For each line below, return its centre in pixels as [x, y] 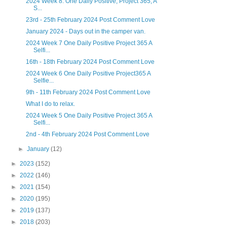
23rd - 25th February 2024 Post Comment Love [90, 20]
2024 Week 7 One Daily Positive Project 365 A [89, 43]
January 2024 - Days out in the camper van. [85, 31]
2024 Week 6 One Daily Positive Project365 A [88, 73]
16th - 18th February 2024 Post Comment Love [90, 62]
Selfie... [43, 80]
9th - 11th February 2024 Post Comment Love [88, 92]
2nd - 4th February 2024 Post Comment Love [87, 134]
